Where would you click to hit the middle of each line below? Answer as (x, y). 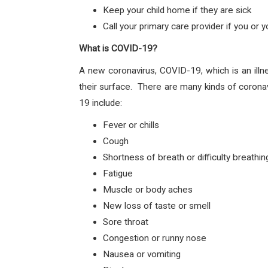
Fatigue (118, 173)
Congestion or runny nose (155, 238)
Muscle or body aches (148, 190)
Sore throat (126, 222)
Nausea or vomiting (142, 254)
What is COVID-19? (118, 48)
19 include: (100, 103)
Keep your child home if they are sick (177, 10)
